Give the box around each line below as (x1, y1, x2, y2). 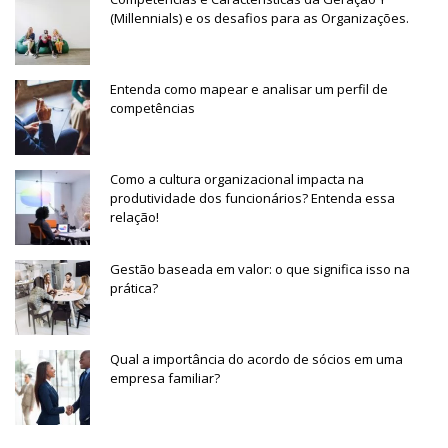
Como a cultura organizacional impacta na (110, 170, 364, 189)
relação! (110, 208, 159, 227)
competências (110, 99, 195, 118)
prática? (110, 279, 158, 298)
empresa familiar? (110, 369, 220, 388)
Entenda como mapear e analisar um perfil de (110, 80, 388, 99)
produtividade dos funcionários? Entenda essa (110, 189, 395, 208)
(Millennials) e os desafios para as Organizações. (110, 9, 409, 28)
